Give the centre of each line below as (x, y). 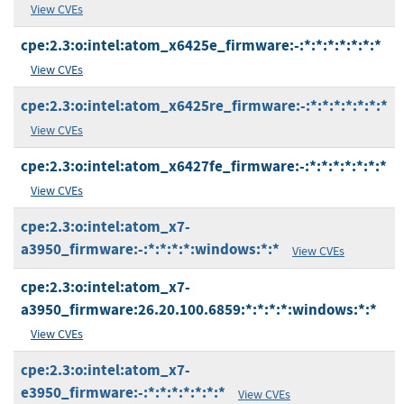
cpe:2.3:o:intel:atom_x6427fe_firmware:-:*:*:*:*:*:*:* (204, 167)
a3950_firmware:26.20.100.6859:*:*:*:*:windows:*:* (199, 310)
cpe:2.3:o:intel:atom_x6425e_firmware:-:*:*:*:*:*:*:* (201, 46)
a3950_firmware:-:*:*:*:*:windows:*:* (150, 250)
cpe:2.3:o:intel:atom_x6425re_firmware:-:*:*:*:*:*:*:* (204, 106)
